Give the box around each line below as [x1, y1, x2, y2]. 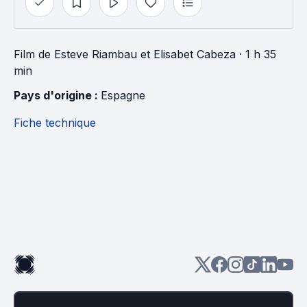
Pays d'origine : [14, 88, 101, 102]
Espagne [101, 88, 145, 102]
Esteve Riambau [54, 47, 137, 61]
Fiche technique [14, 116, 96, 130]
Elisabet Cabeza [153, 47, 236, 61]
